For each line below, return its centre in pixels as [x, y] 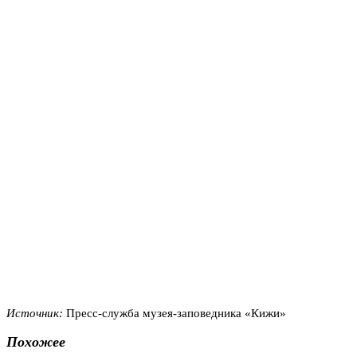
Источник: [36, 313]
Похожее [36, 342]
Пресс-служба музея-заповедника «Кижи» [176, 313]
